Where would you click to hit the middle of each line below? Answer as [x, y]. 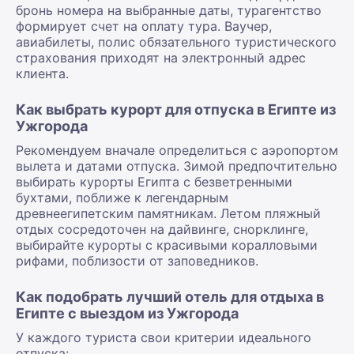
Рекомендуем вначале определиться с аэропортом [177, 150]
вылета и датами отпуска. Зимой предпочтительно [177, 166]
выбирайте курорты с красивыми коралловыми [167, 245]
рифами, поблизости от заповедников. [137, 260]
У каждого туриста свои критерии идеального [164, 337]
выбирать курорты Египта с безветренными [154, 181]
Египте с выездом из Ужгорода [127, 313]
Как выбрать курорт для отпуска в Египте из [176, 109]
